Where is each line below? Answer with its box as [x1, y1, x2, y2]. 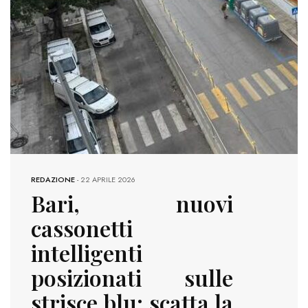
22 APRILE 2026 [80, 174, 135, 186]
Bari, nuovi [31, 188, 233, 219]
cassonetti [31, 213, 133, 243]
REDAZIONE [31, 174, 75, 186]
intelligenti [31, 238, 142, 268]
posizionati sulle [31, 263, 233, 293]
